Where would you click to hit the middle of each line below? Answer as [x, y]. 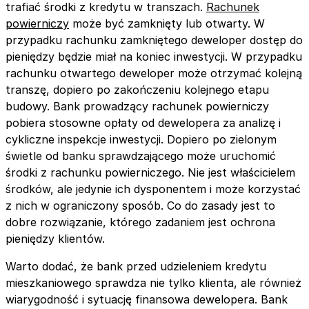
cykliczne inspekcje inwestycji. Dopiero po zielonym [141, 139]
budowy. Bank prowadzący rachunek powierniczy [137, 106]
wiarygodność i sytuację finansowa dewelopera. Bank [147, 299]
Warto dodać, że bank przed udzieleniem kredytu [136, 266]
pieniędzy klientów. [55, 238]
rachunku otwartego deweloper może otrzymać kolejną [154, 73]
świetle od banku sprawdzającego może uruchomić [141, 156]
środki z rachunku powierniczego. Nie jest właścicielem [150, 172]
